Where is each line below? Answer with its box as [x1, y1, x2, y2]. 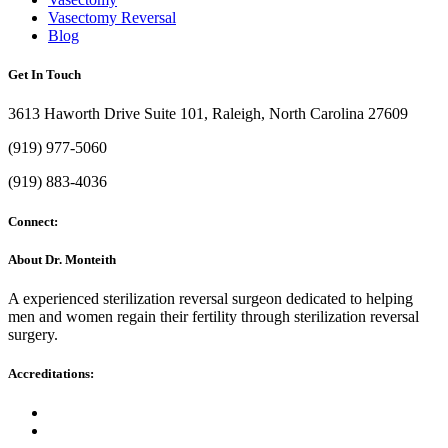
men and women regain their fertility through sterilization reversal [8, 307, 419, 325]
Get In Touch [8, 67, 81, 83]
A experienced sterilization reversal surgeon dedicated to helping [8, 289, 413, 307]
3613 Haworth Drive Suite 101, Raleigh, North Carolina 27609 [8, 105, 408, 123]
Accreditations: [8, 366, 94, 382]
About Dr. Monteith [8, 251, 116, 267]
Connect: [8, 213, 58, 229]
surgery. [8, 325, 58, 343]
